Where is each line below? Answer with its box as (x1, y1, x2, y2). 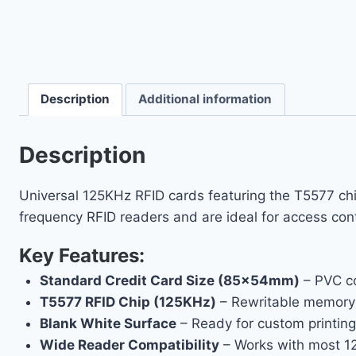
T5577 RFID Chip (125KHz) (39, 293, 216, 310)
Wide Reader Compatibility (39, 336, 219, 353)
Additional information (138, 91, 273, 107)
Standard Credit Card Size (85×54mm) (39, 272, 300, 288)
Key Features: (19, 243, 145, 267)
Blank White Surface (39, 315, 176, 331)
